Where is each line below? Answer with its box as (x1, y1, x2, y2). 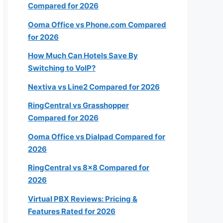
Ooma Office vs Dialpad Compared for (28, 131, 165, 141)
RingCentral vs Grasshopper (28, 101, 129, 110)
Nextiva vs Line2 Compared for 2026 (28, 82, 160, 92)
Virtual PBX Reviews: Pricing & (28, 194, 137, 204)
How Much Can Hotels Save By (28, 51, 138, 60)
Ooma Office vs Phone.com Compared (28, 19, 166, 29)
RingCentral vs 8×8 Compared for (28, 163, 149, 172)
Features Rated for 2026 (28, 206, 115, 216)
